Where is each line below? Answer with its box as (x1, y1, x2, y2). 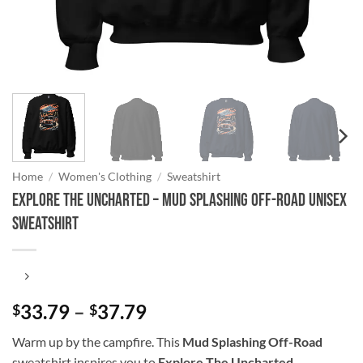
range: (146, 318, 201, 343)
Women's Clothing (58, 169, 152, 183)
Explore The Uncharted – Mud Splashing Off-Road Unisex (12, 189, 347, 211)
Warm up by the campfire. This (12, 334, 182, 350)
